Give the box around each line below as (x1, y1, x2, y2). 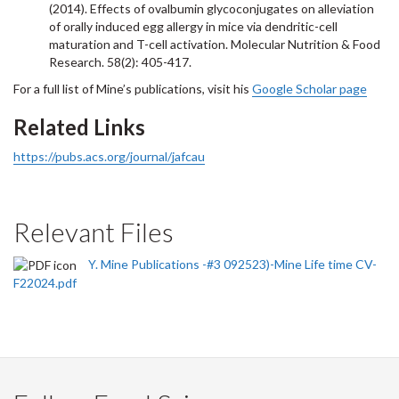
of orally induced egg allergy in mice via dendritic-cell (49, 19, 338, 34)
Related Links (13, 114, 145, 140)
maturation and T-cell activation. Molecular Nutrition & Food (49, 37, 380, 52)
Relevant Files (13, 216, 174, 248)
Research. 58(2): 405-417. (49, 54, 191, 69)
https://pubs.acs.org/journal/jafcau (13, 149, 205, 164)
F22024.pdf (13, 275, 77, 291)
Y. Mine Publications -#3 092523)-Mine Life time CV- (88, 256, 377, 272)
